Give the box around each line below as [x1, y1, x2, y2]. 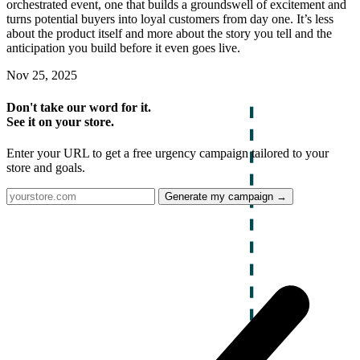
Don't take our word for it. [6, 100, 151, 114]
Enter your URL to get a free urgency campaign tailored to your [6, 145, 329, 160]
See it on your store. [6, 114, 114, 129]
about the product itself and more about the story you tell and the [6, 27, 332, 41]
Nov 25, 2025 [6, 68, 77, 83]
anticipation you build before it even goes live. [6, 41, 240, 55]
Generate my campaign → [165, 190, 287, 202]
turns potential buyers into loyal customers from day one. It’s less [6, 12, 333, 27]
